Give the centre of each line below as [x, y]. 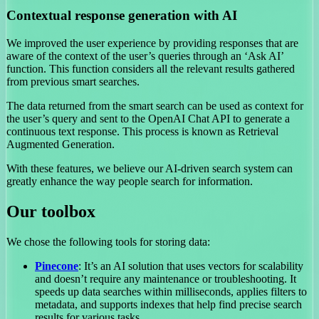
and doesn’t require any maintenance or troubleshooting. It [166, 278]
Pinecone [57, 266]
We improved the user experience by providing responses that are [152, 43]
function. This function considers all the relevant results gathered [151, 68]
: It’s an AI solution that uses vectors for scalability [191, 266]
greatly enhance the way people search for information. [130, 181]
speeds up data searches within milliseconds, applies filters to [171, 291]
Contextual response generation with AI [122, 15]
